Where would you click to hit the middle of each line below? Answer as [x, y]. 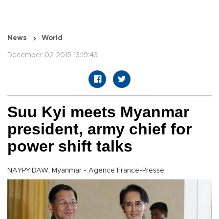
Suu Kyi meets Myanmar [98, 112]
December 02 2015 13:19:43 [53, 55]
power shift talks [70, 146]
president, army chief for [99, 129]
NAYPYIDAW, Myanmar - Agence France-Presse [86, 171]
